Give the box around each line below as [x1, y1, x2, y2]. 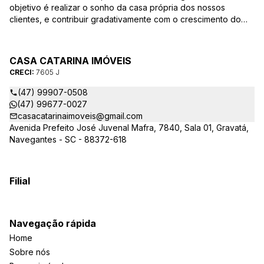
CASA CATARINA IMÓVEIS [9, 55, 131, 67]
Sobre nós [9, 247, 50, 257]
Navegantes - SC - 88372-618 [9, 134, 127, 144]
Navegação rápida [9, 217, 96, 229]
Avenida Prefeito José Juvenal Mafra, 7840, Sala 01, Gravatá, [9, 123, 249, 133]
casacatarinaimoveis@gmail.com [18, 111, 143, 121]
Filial [9, 175, 30, 187]
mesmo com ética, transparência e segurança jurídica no [9, 26, 229, 36]
